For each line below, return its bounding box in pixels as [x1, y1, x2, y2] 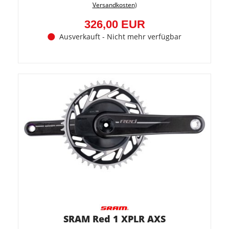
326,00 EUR [84, 18, 145, 31]
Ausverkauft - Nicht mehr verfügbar [59, 32, 181, 41]
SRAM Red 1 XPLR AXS [63, 213, 166, 225]
